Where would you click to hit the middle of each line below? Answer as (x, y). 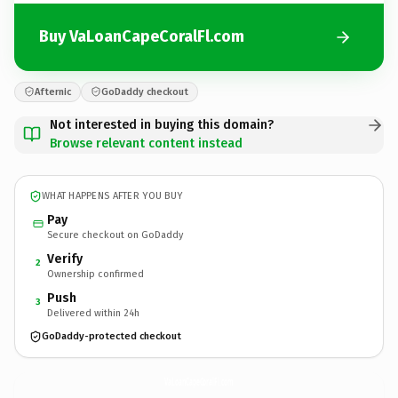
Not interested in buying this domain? (162, 124)
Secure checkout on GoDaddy (115, 235)
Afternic (53, 92)
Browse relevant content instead (146, 143)
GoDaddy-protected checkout (111, 336)
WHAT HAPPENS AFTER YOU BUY (112, 196)
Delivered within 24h (93, 313)
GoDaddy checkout (145, 92)
